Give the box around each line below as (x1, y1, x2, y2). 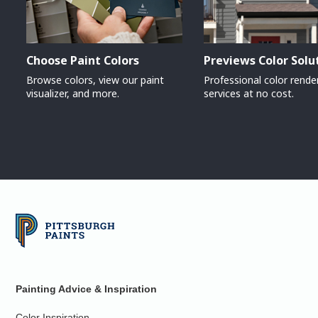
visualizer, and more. (26, 87, 120, 101)
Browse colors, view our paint (26, 73, 165, 87)
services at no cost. (204, 87, 295, 101)
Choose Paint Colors (26, 53, 140, 69)
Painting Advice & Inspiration (16, 283, 158, 295)
